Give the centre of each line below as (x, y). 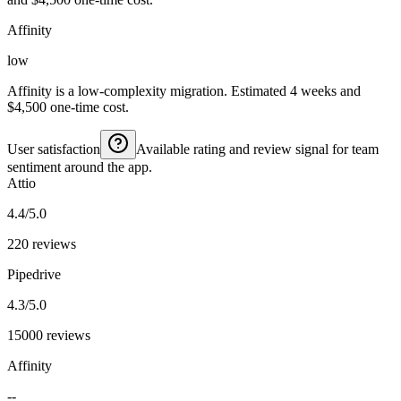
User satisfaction (54, 149)
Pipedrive (34, 274)
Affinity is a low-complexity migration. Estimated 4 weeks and (184, 90)
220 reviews (42, 243)
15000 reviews (49, 335)
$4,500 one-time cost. (68, 107)
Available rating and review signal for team (257, 149)
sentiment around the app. (80, 166)
